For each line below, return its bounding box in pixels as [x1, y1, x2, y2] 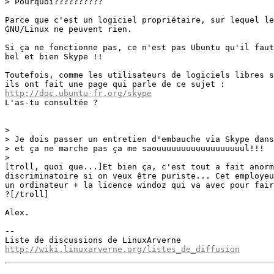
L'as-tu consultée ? [5, 98, 98, 107]
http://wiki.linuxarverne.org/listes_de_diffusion [5, 245, 240, 254]
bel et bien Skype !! [5, 52, 103, 61]
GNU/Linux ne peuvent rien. [5, 24, 132, 34]
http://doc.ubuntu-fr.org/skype [5, 89, 152, 98]
